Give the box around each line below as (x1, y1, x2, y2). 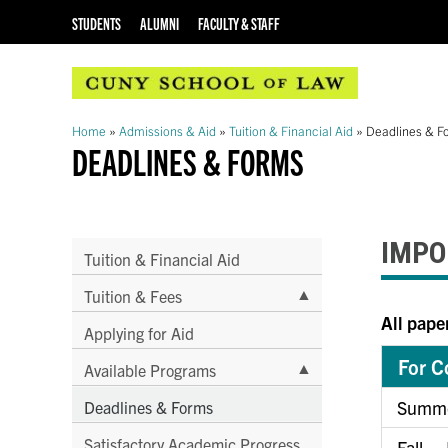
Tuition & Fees (84, 285, 182, 306)
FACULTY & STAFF (197, 14, 280, 34)
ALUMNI (139, 14, 179, 34)
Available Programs (84, 359, 216, 380)
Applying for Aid (84, 322, 194, 343)
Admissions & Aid (119, 122, 216, 140)
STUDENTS (72, 14, 121, 34)
